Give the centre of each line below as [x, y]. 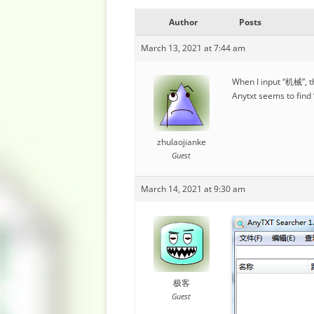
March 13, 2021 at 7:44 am [193, 48]
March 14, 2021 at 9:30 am [193, 189]
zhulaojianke [181, 142]
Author [183, 22]
